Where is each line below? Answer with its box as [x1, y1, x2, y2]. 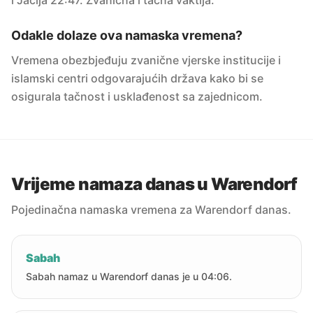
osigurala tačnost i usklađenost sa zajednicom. [11, 89, 263, 103]
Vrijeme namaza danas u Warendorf [11, 174, 298, 194]
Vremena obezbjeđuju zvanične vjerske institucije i [11, 53, 281, 67]
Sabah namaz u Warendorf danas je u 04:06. [26, 270, 232, 282]
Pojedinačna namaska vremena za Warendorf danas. [11, 203, 291, 217]
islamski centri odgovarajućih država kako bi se [11, 71, 263, 85]
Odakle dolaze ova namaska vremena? [11, 28, 242, 43]
